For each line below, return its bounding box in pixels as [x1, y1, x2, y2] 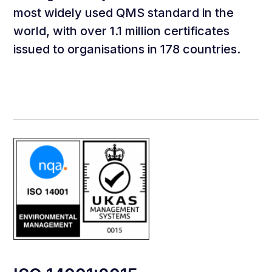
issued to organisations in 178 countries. [13, 42, 241, 56]
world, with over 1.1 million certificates [13, 24, 230, 38]
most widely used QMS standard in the [13, 5, 234, 20]
